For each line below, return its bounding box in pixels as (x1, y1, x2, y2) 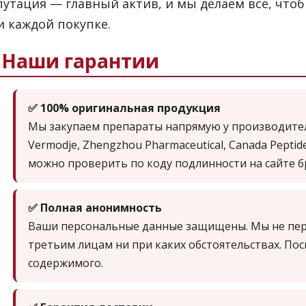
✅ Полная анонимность (28, 200, 162, 216)
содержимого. (28, 255, 103, 271)
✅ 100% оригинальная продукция (28, 100, 221, 116)
